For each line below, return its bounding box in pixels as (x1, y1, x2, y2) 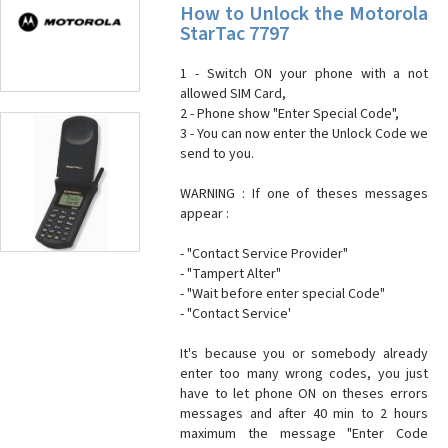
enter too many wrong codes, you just (180, 364, 428, 384)
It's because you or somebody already (180, 344, 428, 364)
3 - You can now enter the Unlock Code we (180, 124, 428, 144)
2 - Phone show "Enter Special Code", (180, 104, 399, 124)
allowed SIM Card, (180, 84, 286, 104)
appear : (180, 204, 229, 224)
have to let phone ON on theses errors (180, 384, 428, 404)
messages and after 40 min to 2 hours (180, 404, 428, 424)
